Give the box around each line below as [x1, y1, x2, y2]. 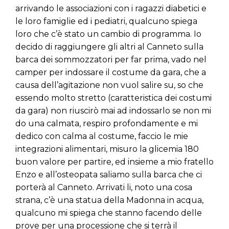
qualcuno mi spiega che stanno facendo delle [15, 208, 202, 218]
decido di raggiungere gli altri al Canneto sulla [15, 42, 203, 52]
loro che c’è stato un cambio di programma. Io [15, 29, 201, 39]
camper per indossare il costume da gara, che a [15, 67, 206, 78]
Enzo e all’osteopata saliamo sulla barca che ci [15, 170, 202, 180]
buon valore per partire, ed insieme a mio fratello [15, 157, 214, 167]
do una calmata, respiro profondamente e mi [15, 119, 198, 129]
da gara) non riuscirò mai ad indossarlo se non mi [15, 106, 211, 116]
